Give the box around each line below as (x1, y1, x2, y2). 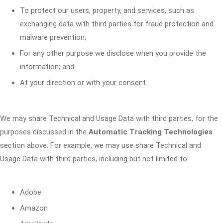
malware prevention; (20, 33, 86, 42)
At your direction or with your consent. (20, 78, 147, 87)
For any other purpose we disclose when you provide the (20, 49, 206, 58)
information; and (20, 62, 74, 71)
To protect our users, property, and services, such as (20, 6, 194, 15)
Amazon (20, 204, 48, 213)
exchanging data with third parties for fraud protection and (20, 19, 214, 28)
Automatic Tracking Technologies (89, 127, 213, 136)
